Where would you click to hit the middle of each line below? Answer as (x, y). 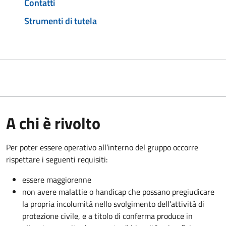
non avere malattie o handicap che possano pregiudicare (118, 191)
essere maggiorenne (57, 179)
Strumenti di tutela (61, 21)
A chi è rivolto (53, 123)
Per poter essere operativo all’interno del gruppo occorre (102, 147)
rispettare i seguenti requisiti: (57, 159)
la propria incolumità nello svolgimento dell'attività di (113, 204)
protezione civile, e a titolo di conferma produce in (107, 216)
